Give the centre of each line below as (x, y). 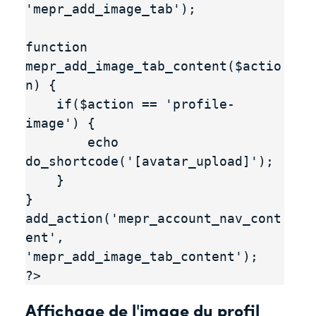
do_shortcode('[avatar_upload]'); (150, 161)
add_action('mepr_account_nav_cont (153, 218)
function (56, 47)
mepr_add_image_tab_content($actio (153, 66)
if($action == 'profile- (41, 104)
